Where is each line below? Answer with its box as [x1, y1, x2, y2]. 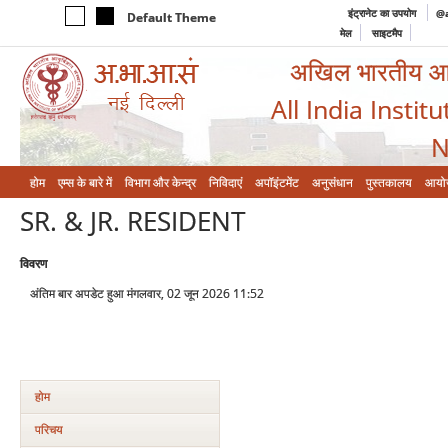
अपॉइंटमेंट [255, 175, 299, 190]
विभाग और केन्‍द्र [125, 175, 196, 190]
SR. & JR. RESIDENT [20, 203, 245, 239]
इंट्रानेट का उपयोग [348, 6, 419, 20]
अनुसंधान [312, 175, 353, 190]
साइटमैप [372, 26, 402, 40]
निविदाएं [209, 175, 242, 190]
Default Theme [127, 9, 216, 26]
